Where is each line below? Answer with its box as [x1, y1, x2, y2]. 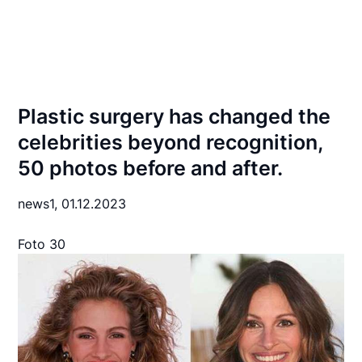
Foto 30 [18, 236, 66, 252]
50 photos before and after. [18, 156, 284, 180]
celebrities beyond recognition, [18, 130, 323, 154]
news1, [18, 196, 62, 212]
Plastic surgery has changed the [18, 104, 331, 128]
